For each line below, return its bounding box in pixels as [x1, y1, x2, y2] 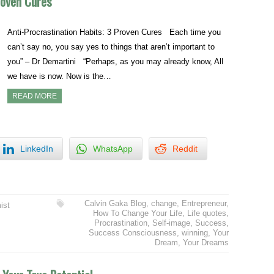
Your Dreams [182, 237, 229, 247]
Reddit [172, 143, 198, 154]
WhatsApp [93, 143, 133, 154]
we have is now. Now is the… [7, 72, 112, 81]
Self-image [152, 218, 190, 228]
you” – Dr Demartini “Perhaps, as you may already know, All [7, 57, 224, 67]
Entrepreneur [181, 198, 226, 208]
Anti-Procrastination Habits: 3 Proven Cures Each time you [7, 28, 221, 37]
